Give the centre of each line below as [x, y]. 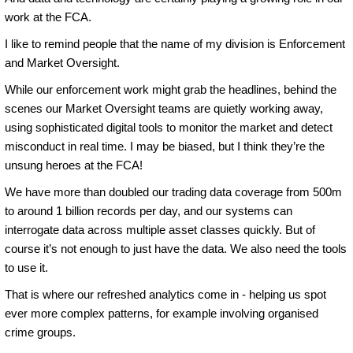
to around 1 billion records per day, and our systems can [149, 210]
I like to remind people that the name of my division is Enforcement [175, 43]
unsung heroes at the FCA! [74, 165]
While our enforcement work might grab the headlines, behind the [171, 89]
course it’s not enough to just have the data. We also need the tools [176, 248]
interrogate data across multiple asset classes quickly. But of [160, 229]
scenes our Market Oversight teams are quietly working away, [164, 108]
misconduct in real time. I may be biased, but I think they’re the [165, 146]
